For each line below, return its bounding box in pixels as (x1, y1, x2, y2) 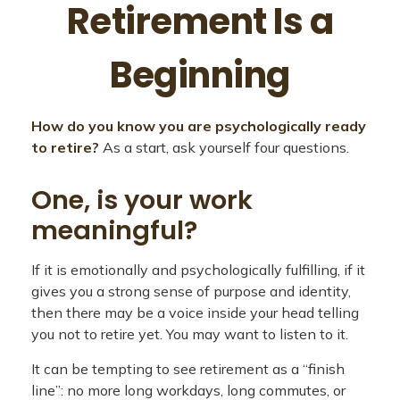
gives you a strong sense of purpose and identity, (31, 282, 351, 300)
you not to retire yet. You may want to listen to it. (31, 325, 348, 343)
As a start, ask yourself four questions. (99, 138, 349, 156)
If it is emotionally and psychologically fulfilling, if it (31, 261, 365, 279)
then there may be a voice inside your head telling (31, 304, 359, 321)
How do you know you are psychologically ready (31, 117, 366, 135)
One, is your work (31, 182, 253, 218)
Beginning (110, 50, 290, 100)
